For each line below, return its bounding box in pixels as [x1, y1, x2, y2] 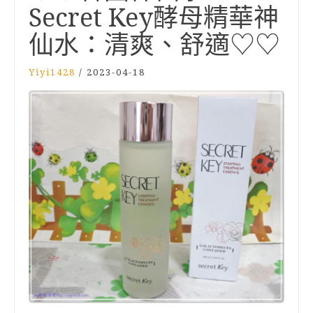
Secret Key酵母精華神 [29, 3, 279, 33]
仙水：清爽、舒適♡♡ [29, 30, 280, 60]
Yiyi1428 [29, 67, 75, 78]
